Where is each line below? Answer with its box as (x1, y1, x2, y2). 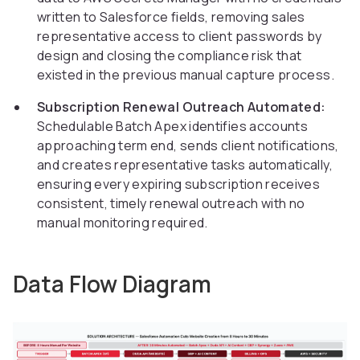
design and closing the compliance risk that (37, 47, 302, 65)
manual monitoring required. (37, 214, 208, 232)
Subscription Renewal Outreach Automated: (37, 98, 326, 117)
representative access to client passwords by (37, 27, 322, 46)
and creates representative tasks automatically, (37, 156, 333, 174)
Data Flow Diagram (13, 268, 211, 300)
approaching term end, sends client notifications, (37, 137, 339, 155)
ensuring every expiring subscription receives (37, 175, 321, 194)
